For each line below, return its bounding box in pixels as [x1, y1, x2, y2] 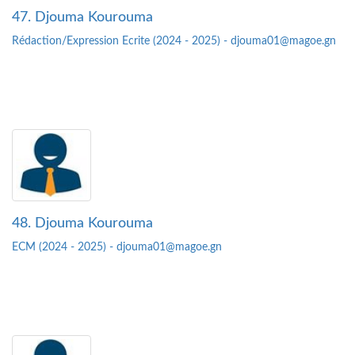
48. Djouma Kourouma [12, 216, 153, 231]
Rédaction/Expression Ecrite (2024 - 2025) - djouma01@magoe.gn [12, 36, 336, 48]
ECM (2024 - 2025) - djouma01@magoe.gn [12, 242, 222, 254]
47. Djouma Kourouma [12, 10, 153, 25]
